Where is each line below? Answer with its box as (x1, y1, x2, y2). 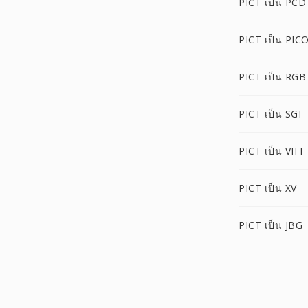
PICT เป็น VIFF (239, 144, 306, 157)
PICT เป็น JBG (239, 219, 302, 232)
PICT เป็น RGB (239, 70, 306, 83)
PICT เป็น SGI (239, 107, 301, 120)
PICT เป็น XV (239, 181, 297, 195)
